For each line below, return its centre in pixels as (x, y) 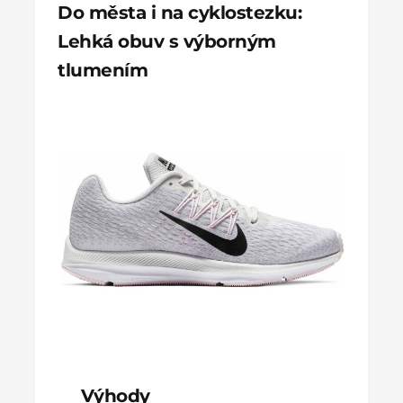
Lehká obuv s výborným (167, 42)
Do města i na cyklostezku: (179, 13)
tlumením (103, 71)
